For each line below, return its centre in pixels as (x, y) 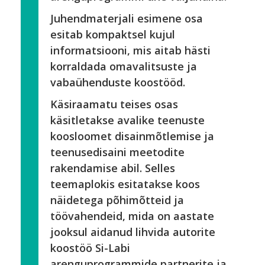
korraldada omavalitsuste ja (124, 66)
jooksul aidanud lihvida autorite (133, 232)
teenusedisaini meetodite (117, 152)
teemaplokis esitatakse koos (125, 184)
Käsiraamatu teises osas (114, 104)
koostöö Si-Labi (90, 248)
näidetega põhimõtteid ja (117, 200)
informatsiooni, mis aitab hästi (130, 50)
